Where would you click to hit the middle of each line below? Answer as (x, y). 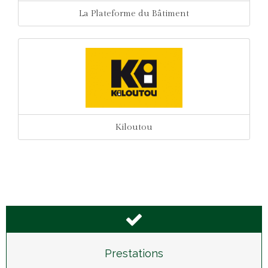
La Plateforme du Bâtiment (134, 13)
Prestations (134, 253)
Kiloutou (134, 127)
